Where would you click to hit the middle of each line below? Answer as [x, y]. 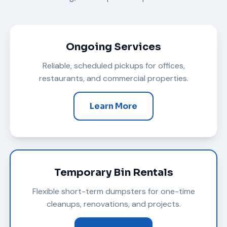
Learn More [113, 106]
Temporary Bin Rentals [113, 172]
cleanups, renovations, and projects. [113, 204]
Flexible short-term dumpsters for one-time [113, 191]
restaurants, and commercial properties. [113, 78]
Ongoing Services [113, 47]
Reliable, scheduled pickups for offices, [113, 65]
